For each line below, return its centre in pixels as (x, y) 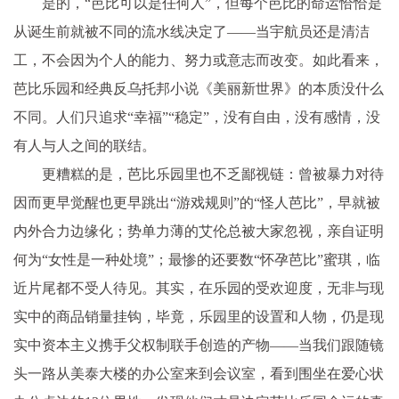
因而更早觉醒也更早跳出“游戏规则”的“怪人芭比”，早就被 (197, 202)
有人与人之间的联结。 (85, 145)
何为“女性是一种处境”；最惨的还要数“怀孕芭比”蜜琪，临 (197, 259)
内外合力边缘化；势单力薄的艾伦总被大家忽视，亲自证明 (199, 231)
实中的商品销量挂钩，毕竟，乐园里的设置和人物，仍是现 (199, 316)
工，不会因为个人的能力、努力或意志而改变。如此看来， (199, 60)
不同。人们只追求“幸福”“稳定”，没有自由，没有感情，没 (197, 117)
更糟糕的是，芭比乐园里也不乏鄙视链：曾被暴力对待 (213, 174)
